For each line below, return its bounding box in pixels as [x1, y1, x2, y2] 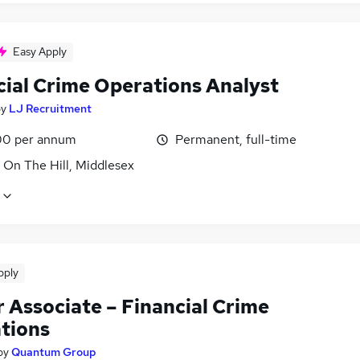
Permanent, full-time [175, 131, 297, 149]
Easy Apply [13, 44, 67, 59]
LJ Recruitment [9, 101, 92, 117]
